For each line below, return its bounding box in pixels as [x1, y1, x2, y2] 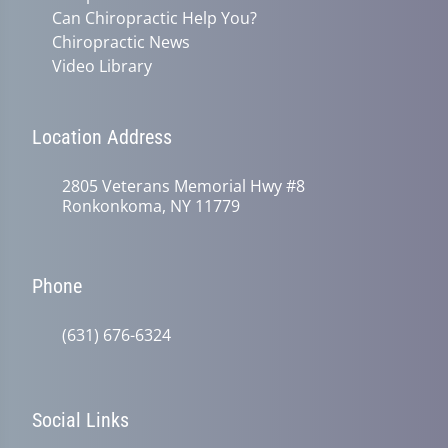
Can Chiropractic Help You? [52, 7, 257, 29]
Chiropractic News [52, 31, 190, 53]
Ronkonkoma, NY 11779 [62, 195, 240, 217]
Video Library [52, 55, 152, 77]
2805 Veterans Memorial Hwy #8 [62, 175, 305, 197]
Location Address [32, 125, 172, 149]
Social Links [32, 408, 129, 432]
